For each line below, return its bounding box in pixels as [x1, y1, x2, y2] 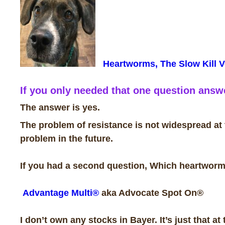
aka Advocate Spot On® [99, 187, 203, 198]
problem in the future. [20, 133, 113, 144]
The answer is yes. [20, 102, 100, 113]
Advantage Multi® [20, 187, 99, 198]
